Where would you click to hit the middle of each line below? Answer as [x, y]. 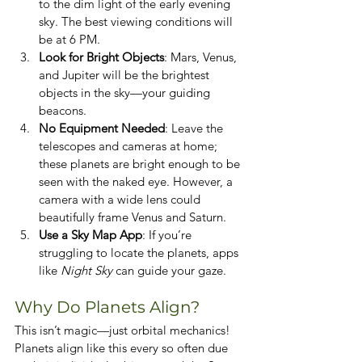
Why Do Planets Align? [107, 307]
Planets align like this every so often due [123, 347]
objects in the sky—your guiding [126, 92]
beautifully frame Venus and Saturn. [133, 217]
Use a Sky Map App [90, 234]
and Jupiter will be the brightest [126, 74]
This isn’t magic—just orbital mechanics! [124, 330]
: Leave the [196, 128]
